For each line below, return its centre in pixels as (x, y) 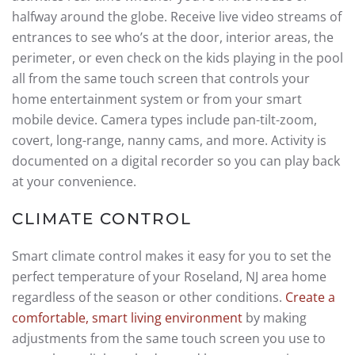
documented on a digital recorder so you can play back (176, 161)
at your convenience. (74, 181)
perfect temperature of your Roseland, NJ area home (169, 277)
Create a (310, 297)
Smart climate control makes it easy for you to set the (172, 256)
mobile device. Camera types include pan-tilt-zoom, (164, 120)
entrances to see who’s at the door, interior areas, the (173, 37)
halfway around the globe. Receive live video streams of (177, 17)
